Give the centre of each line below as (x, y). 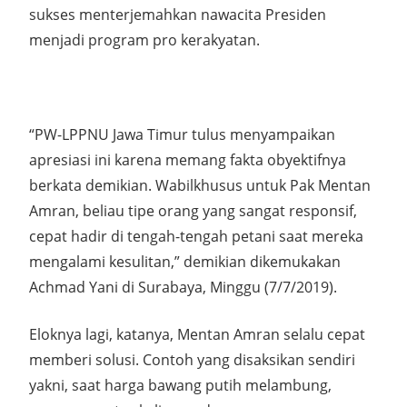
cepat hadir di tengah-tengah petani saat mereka (196, 236)
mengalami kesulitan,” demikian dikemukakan (185, 262)
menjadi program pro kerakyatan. (144, 40)
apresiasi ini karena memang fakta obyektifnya (188, 160)
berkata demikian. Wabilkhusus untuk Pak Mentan (200, 185)
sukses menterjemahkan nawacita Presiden (178, 15)
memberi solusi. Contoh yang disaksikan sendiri (192, 360)
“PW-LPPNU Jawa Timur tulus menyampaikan (182, 134)
